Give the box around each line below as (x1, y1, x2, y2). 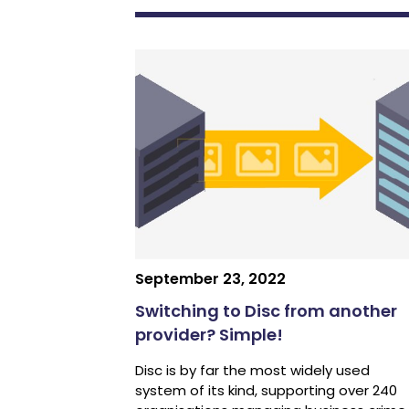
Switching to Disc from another (134, 299, 397, 323)
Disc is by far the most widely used (134, 361, 370, 381)
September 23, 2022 (134, 268, 286, 290)
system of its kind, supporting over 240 (134, 381, 397, 401)
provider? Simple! (134, 323, 283, 347)
